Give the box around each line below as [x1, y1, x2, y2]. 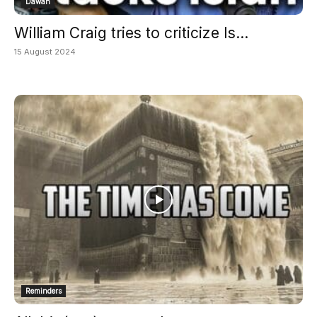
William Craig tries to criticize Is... [14, 23, 248, 42]
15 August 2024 [14, 46, 76, 57]
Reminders [25, 286, 62, 295]
